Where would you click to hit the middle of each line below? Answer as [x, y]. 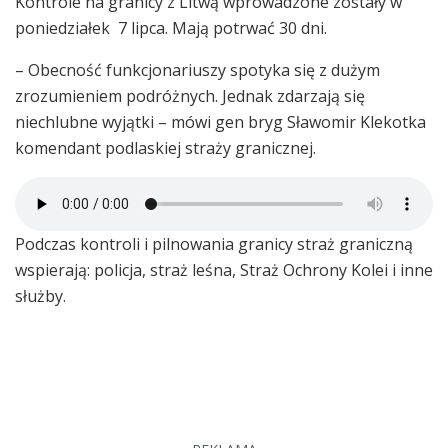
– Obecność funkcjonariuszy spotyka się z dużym [197, 69]
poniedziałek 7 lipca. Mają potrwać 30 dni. [171, 27]
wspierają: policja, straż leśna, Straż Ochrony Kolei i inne [224, 269]
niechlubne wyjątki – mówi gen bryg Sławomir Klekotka [220, 121]
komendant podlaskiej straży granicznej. [165, 147]
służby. [40, 295]
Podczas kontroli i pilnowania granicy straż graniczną [214, 243]
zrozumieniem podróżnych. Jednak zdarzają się [190, 95]
